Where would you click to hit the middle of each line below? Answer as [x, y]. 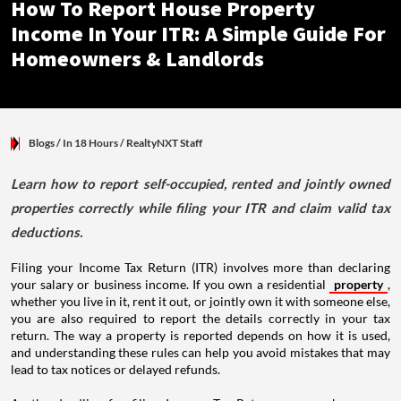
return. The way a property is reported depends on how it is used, [200, 336]
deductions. [47, 232]
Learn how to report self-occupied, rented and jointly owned [200, 184]
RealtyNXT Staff [164, 143]
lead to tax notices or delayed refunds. [115, 370]
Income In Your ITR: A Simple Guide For [198, 35]
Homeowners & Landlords [137, 60]
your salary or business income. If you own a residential [170, 285]
